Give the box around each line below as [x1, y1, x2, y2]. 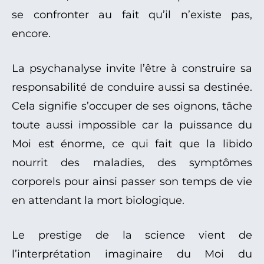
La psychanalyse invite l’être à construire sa [12, 62, 252, 75]
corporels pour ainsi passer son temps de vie [12, 175, 252, 189]
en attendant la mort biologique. [12, 194, 184, 207]
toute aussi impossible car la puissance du [12, 118, 252, 132]
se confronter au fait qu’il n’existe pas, [12, 8, 252, 22]
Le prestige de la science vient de [12, 229, 252, 242]
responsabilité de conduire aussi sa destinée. [12, 81, 252, 94]
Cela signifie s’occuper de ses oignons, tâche [12, 100, 252, 113]
